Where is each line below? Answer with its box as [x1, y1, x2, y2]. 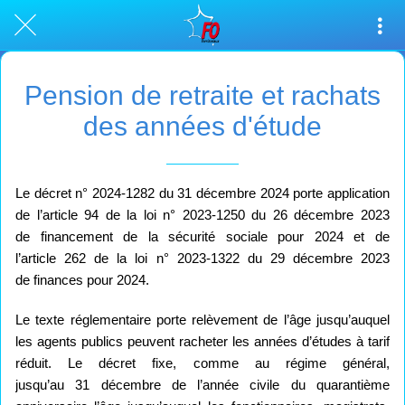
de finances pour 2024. [15, 271, 149, 287]
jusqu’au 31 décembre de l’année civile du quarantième [15, 376, 390, 392]
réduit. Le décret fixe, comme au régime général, [15, 354, 390, 371]
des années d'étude [83, 111, 322, 141]
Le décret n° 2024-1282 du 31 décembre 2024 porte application [15, 184, 390, 201]
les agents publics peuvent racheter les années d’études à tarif [15, 333, 390, 349]
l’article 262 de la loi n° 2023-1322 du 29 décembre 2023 [15, 250, 390, 266]
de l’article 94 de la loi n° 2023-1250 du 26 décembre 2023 [15, 206, 390, 222]
